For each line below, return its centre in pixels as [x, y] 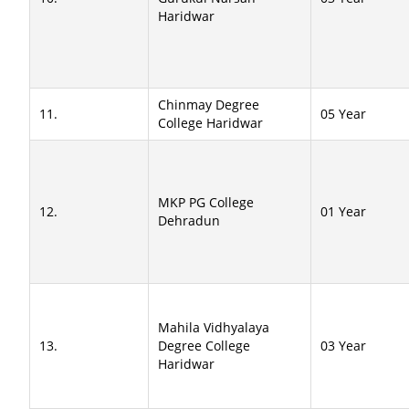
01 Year [343, 211]
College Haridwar [210, 123]
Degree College [204, 346]
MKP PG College [206, 202]
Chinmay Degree [209, 105]
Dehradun [189, 220]
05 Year [343, 114]
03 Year [343, 346]
